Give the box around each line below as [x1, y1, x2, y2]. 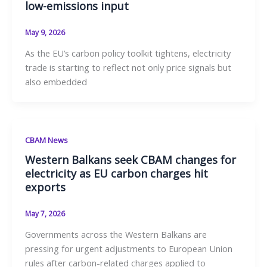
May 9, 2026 [24, 27, 65, 37]
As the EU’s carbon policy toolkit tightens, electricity [24, 46, 231, 59]
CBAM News [24, 134, 68, 145]
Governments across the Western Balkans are [24, 228, 207, 241]
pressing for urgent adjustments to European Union [24, 243, 232, 255]
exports [24, 180, 66, 195]
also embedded [24, 75, 87, 88]
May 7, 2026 [24, 209, 65, 219]
